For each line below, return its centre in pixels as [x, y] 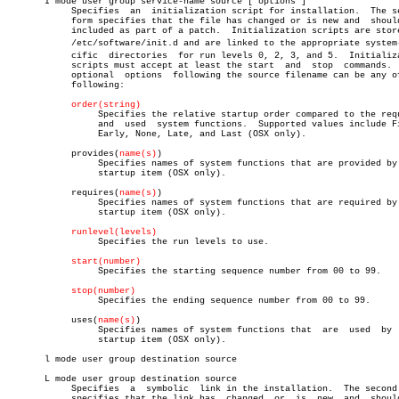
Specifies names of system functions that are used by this [50, 330]
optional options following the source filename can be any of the [28, 75]
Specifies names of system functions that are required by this [50, 203]
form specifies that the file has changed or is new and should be [28, 21]
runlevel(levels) [114, 232]
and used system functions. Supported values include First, [50, 124]
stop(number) [103, 291]
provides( [85, 154]
